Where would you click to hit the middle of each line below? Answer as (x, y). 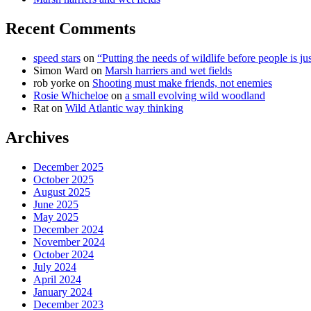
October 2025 (64, 179)
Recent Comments (70, 28)
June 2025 (56, 204)
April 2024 (57, 279)
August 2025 (62, 192)
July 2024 (55, 267)
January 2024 (63, 292)
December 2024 (68, 229)
